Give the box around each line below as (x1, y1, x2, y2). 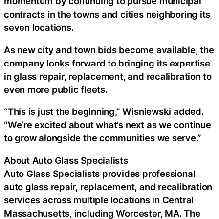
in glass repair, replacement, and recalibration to (4, 70, 212, 82)
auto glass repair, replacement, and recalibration (4, 181, 213, 192)
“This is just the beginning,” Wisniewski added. (4, 106, 204, 117)
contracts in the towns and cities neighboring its (4, 9, 211, 20)
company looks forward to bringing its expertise (4, 57, 210, 68)
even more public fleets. (4, 84, 108, 95)
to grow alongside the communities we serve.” (4, 132, 201, 144)
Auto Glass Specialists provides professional (4, 168, 196, 179)
